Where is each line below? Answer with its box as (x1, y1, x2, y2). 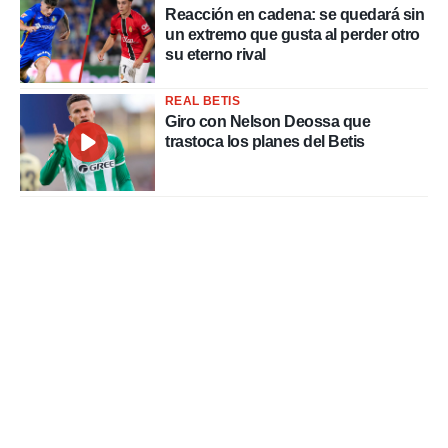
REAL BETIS (165, 94, 240, 109)
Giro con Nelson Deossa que (165, 113, 370, 131)
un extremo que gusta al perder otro (165, 25, 420, 43)
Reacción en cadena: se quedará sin (165, 5, 424, 23)
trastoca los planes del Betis (165, 133, 365, 151)
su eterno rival (165, 45, 266, 63)
